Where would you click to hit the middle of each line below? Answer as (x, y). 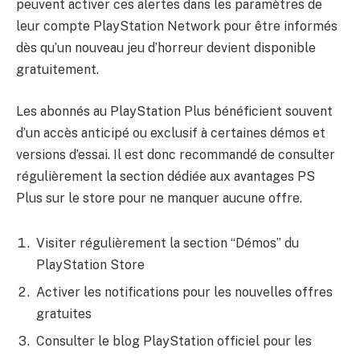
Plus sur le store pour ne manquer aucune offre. (159, 198)
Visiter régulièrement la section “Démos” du (168, 243)
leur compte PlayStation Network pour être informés (177, 27)
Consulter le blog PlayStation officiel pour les (174, 341)
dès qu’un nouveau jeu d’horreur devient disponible (166, 48)
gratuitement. (57, 70)
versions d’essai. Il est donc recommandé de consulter (176, 154)
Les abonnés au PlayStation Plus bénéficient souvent (174, 111)
